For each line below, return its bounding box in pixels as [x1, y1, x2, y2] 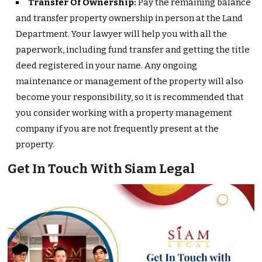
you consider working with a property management [16, 107, 233, 118]
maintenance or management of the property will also [16, 75, 244, 87]
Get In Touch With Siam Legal [8, 160, 195, 177]
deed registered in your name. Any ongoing [16, 60, 198, 71]
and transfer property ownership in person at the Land [16, 12, 243, 23]
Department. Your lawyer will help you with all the [16, 28, 227, 39]
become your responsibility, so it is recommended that [16, 91, 244, 102]
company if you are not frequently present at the [16, 123, 219, 134]
